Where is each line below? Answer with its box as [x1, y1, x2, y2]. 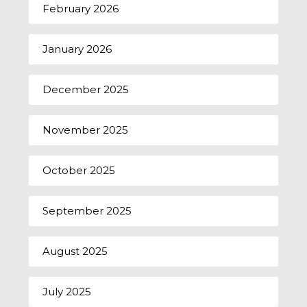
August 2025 [42, 244, 108, 258]
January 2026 [42, 42, 112, 56]
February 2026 [42, 1, 119, 15]
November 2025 [42, 123, 129, 136]
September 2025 [42, 204, 132, 217]
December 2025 [42, 82, 130, 96]
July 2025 [42, 284, 92, 298]
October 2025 [42, 163, 116, 177]
